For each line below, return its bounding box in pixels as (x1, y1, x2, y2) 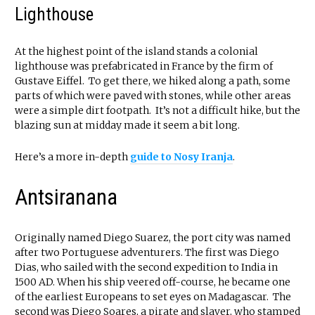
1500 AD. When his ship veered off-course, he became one (15, 276, 290, 289)
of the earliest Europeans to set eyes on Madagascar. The (15, 290, 291, 304)
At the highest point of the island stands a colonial (15, 45, 258, 58)
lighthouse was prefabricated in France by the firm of (15, 60, 273, 73)
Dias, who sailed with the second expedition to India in (15, 261, 278, 274)
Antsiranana (15, 184, 117, 211)
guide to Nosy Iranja (130, 150, 233, 164)
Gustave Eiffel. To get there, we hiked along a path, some (15, 75, 290, 88)
